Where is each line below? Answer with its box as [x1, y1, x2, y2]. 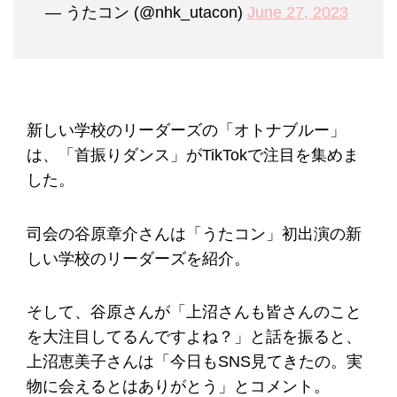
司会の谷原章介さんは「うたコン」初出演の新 [27, 224, 362, 243]
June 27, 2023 [247, 4, 348, 22]
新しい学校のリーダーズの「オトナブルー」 [27, 121, 346, 140]
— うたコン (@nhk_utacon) [45, 4, 247, 22]
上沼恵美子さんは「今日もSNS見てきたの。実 [27, 353, 362, 371]
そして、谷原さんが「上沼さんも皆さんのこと [27, 303, 362, 322]
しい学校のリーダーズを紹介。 [27, 249, 250, 268]
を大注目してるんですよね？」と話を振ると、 [27, 328, 362, 346]
